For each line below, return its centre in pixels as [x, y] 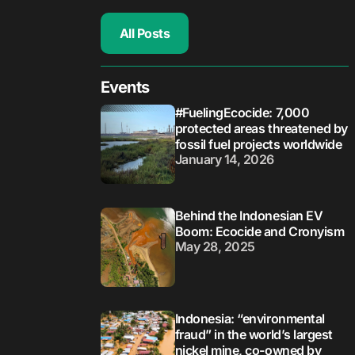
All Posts [145, 33]
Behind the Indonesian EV [249, 215]
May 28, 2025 [215, 246]
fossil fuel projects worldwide [258, 144]
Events [124, 87]
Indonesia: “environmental [250, 318]
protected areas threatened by [261, 128]
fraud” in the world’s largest [254, 334]
